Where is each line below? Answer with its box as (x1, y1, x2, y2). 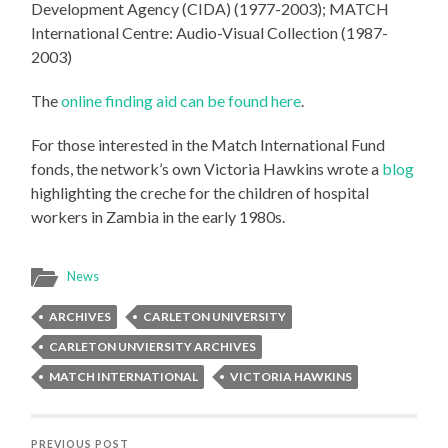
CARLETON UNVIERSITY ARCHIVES (49, 339, 257, 355)
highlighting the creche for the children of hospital (31, 183, 370, 203)
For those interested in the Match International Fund (31, 135, 386, 155)
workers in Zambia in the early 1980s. (31, 207, 286, 227)
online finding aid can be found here (61, 91, 302, 111)
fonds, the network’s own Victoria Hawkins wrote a (31, 159, 383, 179)
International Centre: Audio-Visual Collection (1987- (31, 23, 389, 43)
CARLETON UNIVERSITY (143, 309, 287, 325)
